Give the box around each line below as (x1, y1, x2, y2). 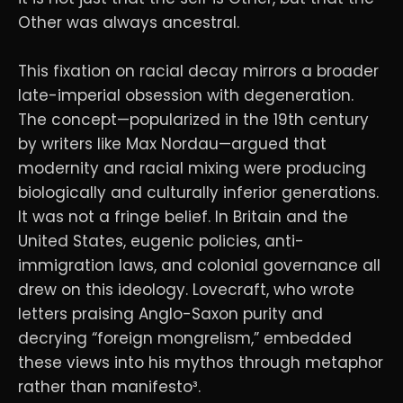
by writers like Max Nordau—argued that (18, 133, 327, 156)
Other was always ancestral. (18, 11, 239, 33)
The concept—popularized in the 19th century (18, 109, 369, 131)
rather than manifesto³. (18, 376, 201, 399)
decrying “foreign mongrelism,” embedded (18, 327, 352, 350)
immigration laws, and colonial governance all (18, 255, 381, 277)
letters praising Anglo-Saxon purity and (18, 303, 323, 326)
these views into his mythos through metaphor (18, 352, 383, 374)
